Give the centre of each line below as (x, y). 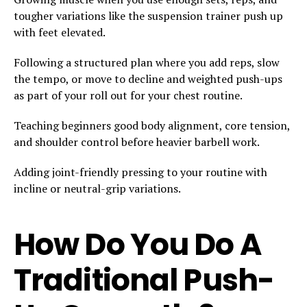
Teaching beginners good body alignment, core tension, (152, 125)
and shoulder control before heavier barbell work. (137, 142)
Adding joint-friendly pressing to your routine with (140, 172)
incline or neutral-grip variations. (97, 188)
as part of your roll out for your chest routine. (128, 95)
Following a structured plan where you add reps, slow (147, 62)
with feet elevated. (60, 32)
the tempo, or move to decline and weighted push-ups (148, 78)
